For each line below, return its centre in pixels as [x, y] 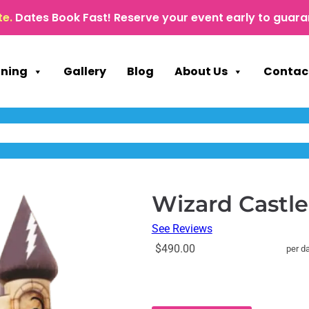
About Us [201, 71]
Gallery [85, 71]
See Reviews [182, 229]
